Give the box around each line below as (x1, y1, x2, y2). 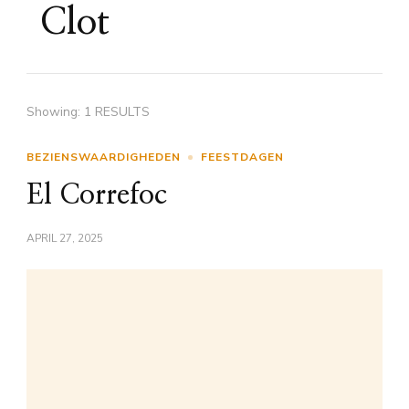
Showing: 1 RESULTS (26, 103, 150, 121)
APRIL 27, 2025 (26, 231, 103, 246)
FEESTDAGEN (201, 150, 284, 164)
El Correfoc (26, 182, 167, 209)
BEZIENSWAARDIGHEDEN (26, 150, 181, 164)
